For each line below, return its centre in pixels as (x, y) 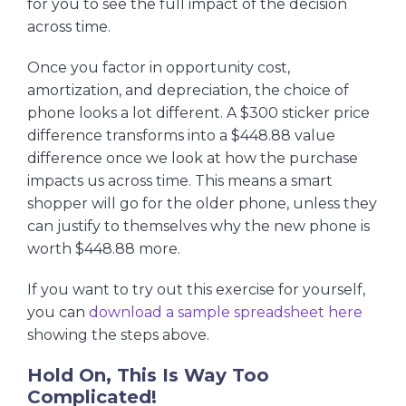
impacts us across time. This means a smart (180, 181)
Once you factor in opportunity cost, (159, 68)
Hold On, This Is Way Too (148, 376)
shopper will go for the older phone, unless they (202, 204)
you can (58, 313)
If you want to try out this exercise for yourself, (196, 290)
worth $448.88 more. (104, 249)
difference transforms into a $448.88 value (181, 136)
